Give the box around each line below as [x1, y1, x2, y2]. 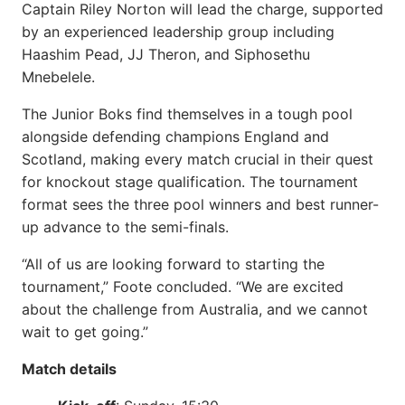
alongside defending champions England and [22, 127, 329, 146]
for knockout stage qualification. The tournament [22, 172, 358, 191]
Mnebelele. [22, 67, 95, 86]
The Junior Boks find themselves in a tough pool [22, 104, 353, 123]
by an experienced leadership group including [22, 22, 334, 41]
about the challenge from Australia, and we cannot [22, 299, 368, 318]
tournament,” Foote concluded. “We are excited [22, 277, 344, 296]
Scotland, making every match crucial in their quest [22, 149, 373, 168]
